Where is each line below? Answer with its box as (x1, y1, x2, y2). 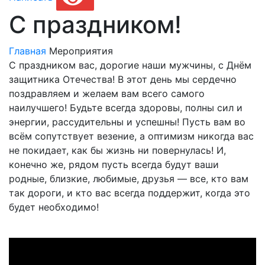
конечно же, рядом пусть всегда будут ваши (9, 159, 219, 170)
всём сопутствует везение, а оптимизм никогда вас (9, 130, 254, 142)
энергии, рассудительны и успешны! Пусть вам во (9, 116, 245, 128)
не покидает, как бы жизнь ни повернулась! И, (9, 144, 226, 156)
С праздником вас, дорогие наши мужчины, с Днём (9, 59, 251, 71)
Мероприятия (49, 45, 113, 57)
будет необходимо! (9, 201, 99, 213)
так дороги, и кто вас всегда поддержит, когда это (9, 187, 250, 199)
